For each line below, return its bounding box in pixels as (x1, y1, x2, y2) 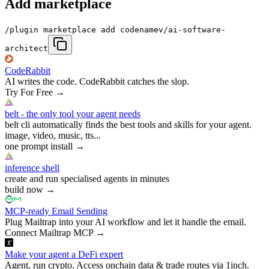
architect (5, 43, 48, 53)
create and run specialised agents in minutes (5, 173, 169, 184)
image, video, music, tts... (5, 130, 101, 141)
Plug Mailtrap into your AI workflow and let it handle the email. (5, 216, 246, 227)
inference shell (5, 162, 59, 173)
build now (5, 184, 43, 195)
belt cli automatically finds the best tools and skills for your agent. (5, 119, 252, 130)
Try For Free (5, 86, 53, 97)
